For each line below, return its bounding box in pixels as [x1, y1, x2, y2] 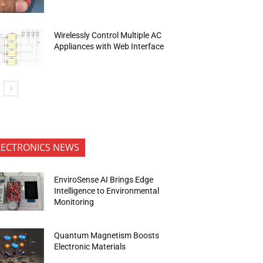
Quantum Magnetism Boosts [54, 231, 160, 241]
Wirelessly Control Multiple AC [54, 30, 162, 40]
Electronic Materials [54, 242, 126, 252]
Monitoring [54, 197, 95, 207]
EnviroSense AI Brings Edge [54, 174, 154, 184]
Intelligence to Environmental [54, 186, 160, 195]
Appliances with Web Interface [54, 41, 164, 51]
